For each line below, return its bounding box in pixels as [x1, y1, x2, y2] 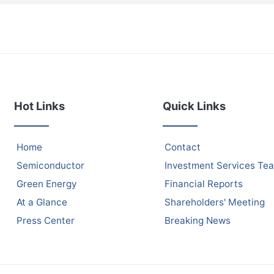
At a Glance [16, 196, 67, 209]
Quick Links [162, 99, 226, 113]
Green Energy [16, 178, 76, 190]
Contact [165, 141, 201, 154]
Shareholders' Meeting [165, 196, 265, 209]
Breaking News [165, 215, 231, 227]
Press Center [16, 215, 75, 227]
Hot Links [14, 99, 65, 113]
